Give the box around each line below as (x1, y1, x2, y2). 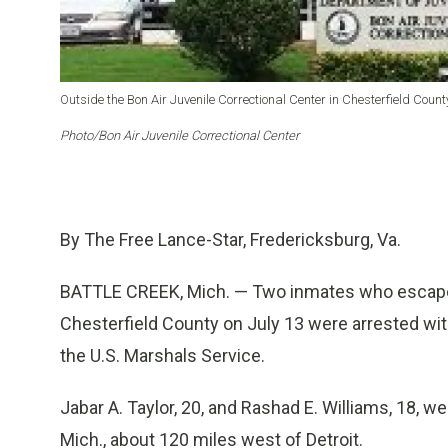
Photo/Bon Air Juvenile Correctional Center (60, 128, 299, 144)
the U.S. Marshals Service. (60, 345, 265, 367)
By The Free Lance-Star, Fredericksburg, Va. (60, 229, 401, 251)
